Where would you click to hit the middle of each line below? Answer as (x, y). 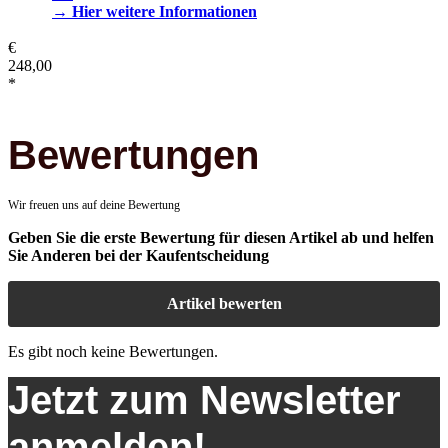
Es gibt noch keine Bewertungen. (113, 352)
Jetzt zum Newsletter (204, 400)
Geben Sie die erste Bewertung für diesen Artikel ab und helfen (221, 238)
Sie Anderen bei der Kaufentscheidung (138, 256)
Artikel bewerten (224, 304)
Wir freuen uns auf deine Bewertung (94, 205)
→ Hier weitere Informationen (154, 11)
